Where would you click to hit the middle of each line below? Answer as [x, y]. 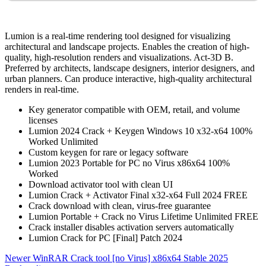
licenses [43, 121]
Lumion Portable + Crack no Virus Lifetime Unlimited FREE [143, 217]
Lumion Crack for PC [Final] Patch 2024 [105, 238]
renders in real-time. [42, 90]
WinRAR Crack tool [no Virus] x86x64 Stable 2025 [130, 258]
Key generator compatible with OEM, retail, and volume [134, 110]
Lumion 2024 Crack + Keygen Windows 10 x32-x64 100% [140, 131]
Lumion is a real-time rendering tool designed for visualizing [118, 36]
